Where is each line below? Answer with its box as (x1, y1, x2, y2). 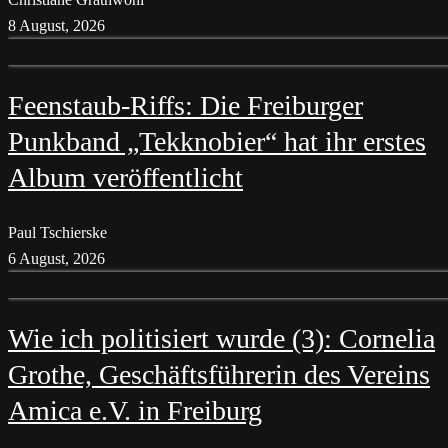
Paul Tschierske (8, 223, 107, 241)
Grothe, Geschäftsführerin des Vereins (8, 358, 430, 390)
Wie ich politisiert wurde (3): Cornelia (8, 322, 435, 354)
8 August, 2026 (8, 17, 105, 35)
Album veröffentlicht (8, 162, 243, 194)
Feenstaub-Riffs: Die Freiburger (8, 90, 363, 122)
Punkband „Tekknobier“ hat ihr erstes (8, 126, 426, 158)
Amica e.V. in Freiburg (8, 394, 262, 426)
